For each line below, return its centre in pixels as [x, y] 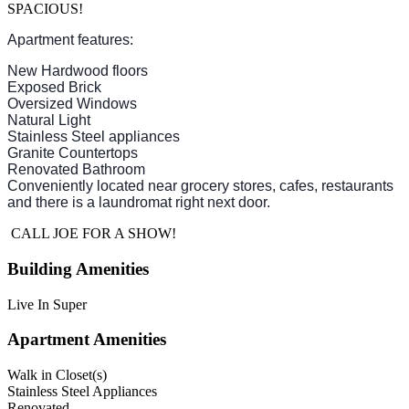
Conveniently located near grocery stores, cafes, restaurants [200, 186]
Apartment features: [70, 40]
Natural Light [49, 121]
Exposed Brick [54, 88]
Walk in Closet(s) [57, 374]
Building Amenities [78, 268]
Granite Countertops [73, 153]
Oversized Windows [72, 104]
